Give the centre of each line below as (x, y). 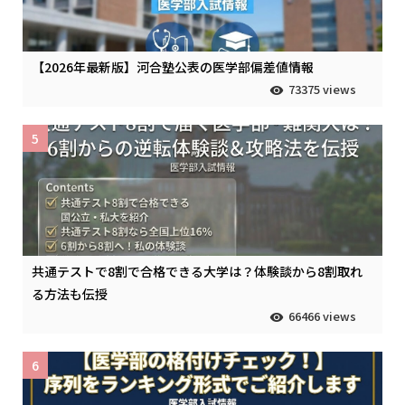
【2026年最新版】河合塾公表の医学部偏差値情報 (172, 67)
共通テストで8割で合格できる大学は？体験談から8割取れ (197, 272)
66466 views (323, 316)
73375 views (323, 89)
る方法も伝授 (69, 294)
